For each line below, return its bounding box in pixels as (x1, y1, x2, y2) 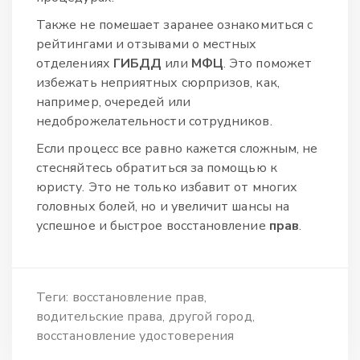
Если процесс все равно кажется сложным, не (36, 140, 318, 158)
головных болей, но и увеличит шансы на (36, 198, 290, 216)
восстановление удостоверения (36, 327, 235, 346)
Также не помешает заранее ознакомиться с (36, 16, 313, 35)
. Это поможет (223, 55, 312, 73)
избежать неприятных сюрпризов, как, (36, 74, 280, 92)
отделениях (36, 55, 113, 73)
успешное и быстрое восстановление (36, 217, 269, 235)
